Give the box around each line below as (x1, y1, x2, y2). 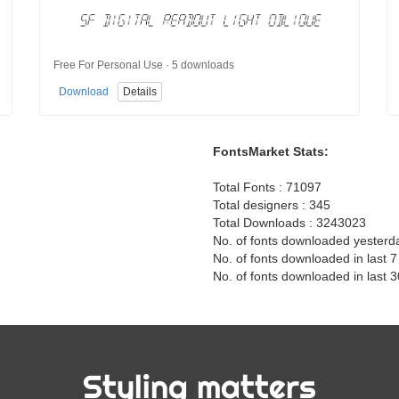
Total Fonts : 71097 (213, 179, 322, 194)
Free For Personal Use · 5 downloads (53, 58, 234, 71)
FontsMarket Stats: (213, 143, 329, 159)
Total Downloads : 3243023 (213, 215, 366, 230)
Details (123, 85, 157, 98)
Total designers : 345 (213, 197, 330, 212)
